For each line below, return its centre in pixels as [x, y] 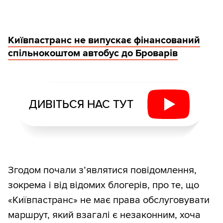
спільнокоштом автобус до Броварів [93, 54]
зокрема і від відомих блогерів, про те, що [104, 185]
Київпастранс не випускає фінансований [104, 41]
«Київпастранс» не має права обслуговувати [109, 200]
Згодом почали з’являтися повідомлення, [102, 170]
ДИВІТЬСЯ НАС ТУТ [81, 104]
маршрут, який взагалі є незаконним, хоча [104, 215]
